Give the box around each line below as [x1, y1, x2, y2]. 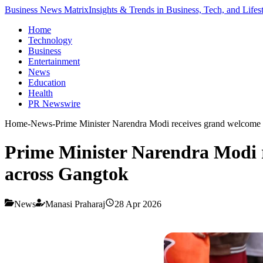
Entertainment [28, 56, 80, 66]
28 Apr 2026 [114, 198, 161, 209]
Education [28, 77, 66, 87]
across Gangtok [5, 163, 129, 185]
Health [28, 88, 53, 98]
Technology [28, 35, 72, 45]
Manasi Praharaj [45, 198, 105, 209]
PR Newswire [28, 99, 80, 109]
